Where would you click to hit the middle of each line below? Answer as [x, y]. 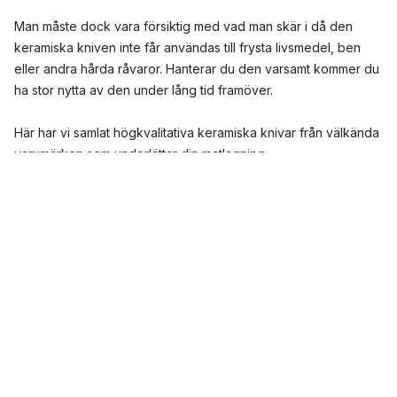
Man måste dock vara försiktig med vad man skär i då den [183, 26]
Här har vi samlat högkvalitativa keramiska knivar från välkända [197, 132]
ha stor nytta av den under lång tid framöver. [144, 90]
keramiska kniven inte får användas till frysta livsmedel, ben [187, 47]
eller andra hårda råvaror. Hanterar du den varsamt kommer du [197, 68]
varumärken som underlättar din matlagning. [141, 153]
